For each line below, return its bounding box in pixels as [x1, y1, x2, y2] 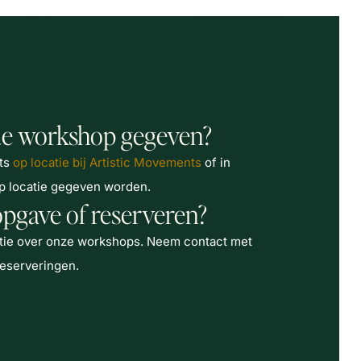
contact [184, 234, 228, 250]
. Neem [140, 234, 185, 250]
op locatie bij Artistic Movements [13, 155, 202, 171]
